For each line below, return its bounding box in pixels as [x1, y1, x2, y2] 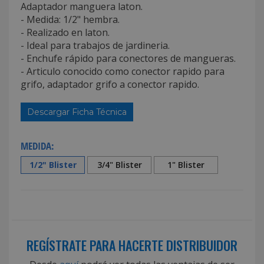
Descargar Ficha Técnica [27, 106, 127, 117]
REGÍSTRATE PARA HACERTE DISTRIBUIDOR [27, 235, 237, 255]
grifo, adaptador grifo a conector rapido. [21, 77, 199, 91]
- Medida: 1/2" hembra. [21, 12, 120, 26]
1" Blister [167, 159, 204, 170]
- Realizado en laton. [21, 25, 110, 39]
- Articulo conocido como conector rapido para [21, 64, 225, 78]
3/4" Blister [97, 159, 142, 170]
